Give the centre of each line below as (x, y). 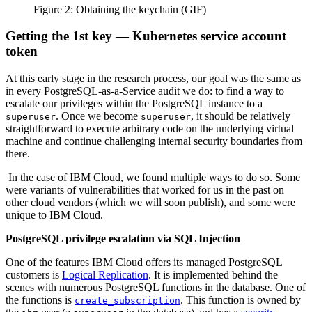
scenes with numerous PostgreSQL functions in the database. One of (156, 288)
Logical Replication (105, 275)
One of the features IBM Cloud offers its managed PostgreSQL (144, 263)
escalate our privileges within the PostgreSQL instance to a (134, 104)
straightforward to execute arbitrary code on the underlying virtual (150, 129)
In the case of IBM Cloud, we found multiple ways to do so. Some (153, 178)
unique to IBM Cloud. (56, 215)
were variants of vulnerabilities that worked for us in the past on (145, 190)
